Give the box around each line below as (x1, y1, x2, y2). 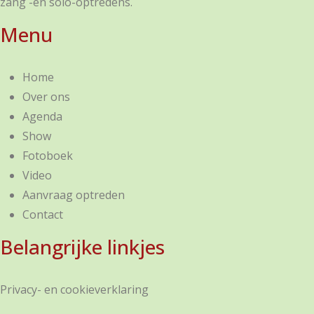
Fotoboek (22, 147, 73, 163)
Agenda (22, 108, 62, 124)
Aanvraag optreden (22, 186, 125, 203)
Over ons (22, 88, 70, 104)
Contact (22, 206, 63, 222)
